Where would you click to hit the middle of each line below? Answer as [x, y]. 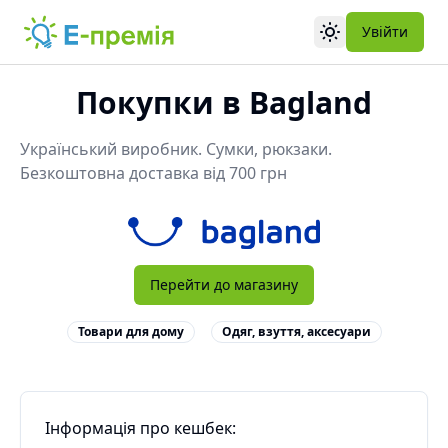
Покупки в [162, 102]
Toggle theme [374, 40]
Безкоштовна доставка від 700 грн [153, 173]
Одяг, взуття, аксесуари [296, 331]
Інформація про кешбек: [140, 427]
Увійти [385, 31]
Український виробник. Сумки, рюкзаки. [176, 149]
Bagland [310, 102]
